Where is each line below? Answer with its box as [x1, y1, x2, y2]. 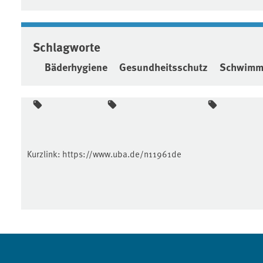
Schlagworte [33, 37, 100, 55]
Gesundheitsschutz [119, 59, 208, 75]
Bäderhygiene [45, 59, 107, 75]
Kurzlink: [27, 147, 62, 160]
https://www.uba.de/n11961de [62, 147, 181, 160]
